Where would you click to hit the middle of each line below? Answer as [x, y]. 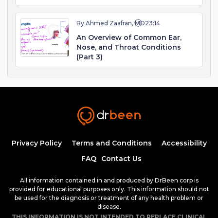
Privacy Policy [36, 143]
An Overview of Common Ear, [129, 37]
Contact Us [121, 159]
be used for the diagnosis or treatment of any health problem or [109, 198]
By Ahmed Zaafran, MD [111, 23]
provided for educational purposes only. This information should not [109, 189]
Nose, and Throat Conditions [129, 47]
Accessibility [184, 143]
